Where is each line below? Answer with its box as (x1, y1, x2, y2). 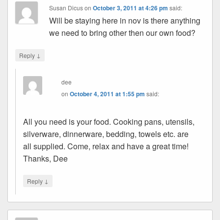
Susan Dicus (49, 3, 83, 12)
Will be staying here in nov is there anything (49, 14, 201, 26)
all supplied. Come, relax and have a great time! (23, 140, 189, 152)
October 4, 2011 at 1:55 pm (70, 89, 145, 98)
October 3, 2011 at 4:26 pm (93, 3, 168, 12)
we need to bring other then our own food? (49, 27, 196, 38)
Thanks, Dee (23, 152, 68, 164)
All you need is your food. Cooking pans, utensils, (23, 115, 194, 127)
